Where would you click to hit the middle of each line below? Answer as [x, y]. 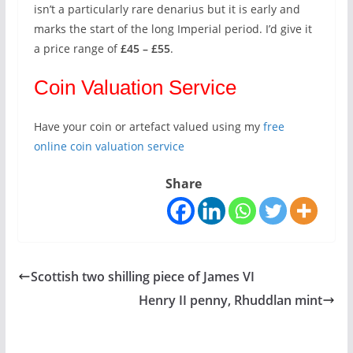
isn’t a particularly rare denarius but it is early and [167, 9]
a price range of [77, 48]
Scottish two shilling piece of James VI [142, 277]
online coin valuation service [109, 146]
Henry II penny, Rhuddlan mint [231, 300]
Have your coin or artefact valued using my [147, 126]
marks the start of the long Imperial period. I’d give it [173, 29]
